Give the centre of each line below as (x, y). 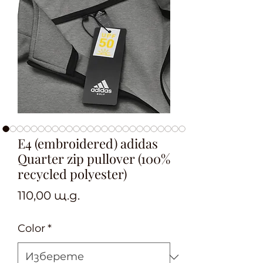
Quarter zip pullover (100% (94, 159)
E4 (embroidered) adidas (88, 143)
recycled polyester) (72, 174)
